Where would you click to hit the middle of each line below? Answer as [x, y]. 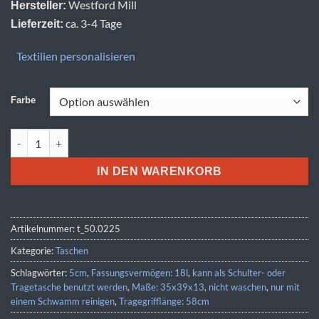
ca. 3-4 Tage [93, 23]
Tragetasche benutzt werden [69, 287]
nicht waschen [237, 287]
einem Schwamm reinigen [63, 301]
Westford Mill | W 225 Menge [79, 136]
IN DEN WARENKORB [159, 172]
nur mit [285, 287]
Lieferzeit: [37, 24]
